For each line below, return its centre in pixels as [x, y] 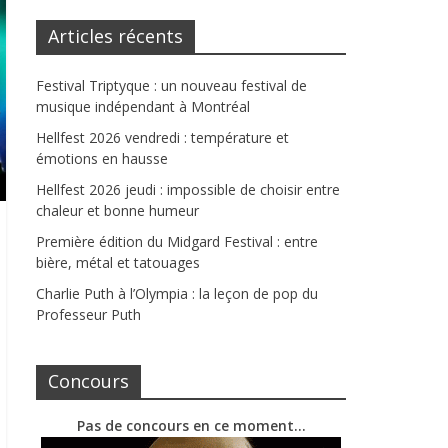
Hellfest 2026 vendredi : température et [162, 138]
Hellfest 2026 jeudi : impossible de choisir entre [188, 190]
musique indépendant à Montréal [143, 107]
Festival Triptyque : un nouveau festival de [171, 86]
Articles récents [115, 36]
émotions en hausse [102, 159]
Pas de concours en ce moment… [191, 426]
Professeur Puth [88, 315]
